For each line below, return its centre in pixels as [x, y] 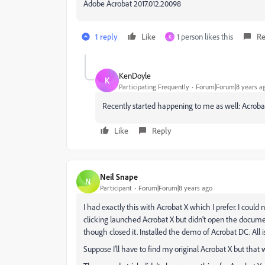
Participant [116, 188]
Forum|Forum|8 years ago [175, 188]
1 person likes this [205, 36]
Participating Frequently [154, 86]
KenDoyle [135, 75]
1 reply [106, 36]
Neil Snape [119, 176]
